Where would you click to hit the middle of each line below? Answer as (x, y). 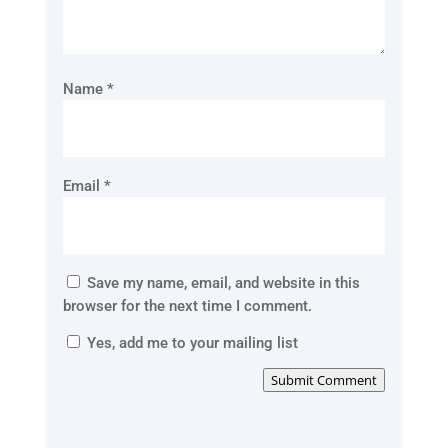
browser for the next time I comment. (187, 305)
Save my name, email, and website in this (223, 282)
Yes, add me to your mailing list (190, 342)
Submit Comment (324, 379)
